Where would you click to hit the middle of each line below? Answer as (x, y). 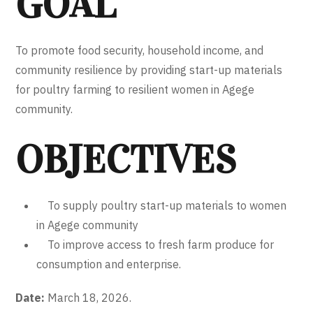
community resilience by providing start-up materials (149, 70)
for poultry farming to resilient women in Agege (135, 90)
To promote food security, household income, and (140, 51)
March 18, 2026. (90, 298)
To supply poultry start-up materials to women (162, 206)
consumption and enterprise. (109, 264)
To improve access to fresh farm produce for (155, 245)
